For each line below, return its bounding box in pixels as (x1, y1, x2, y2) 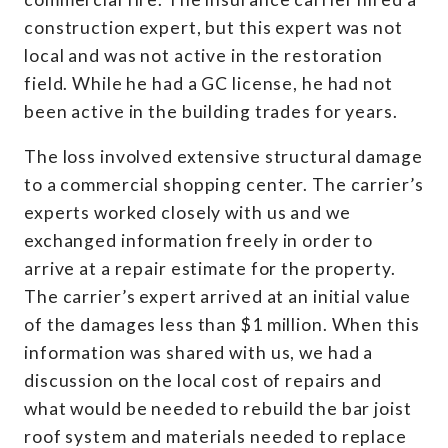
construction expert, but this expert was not (24, 16, 403, 38)
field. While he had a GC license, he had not (24, 72, 393, 94)
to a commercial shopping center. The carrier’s (24, 174, 424, 196)
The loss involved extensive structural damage (24, 146, 423, 168)
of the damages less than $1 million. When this (24, 314, 420, 336)
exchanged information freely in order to (24, 230, 374, 252)
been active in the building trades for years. (24, 100, 398, 122)
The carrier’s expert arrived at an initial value (24, 286, 412, 308)
